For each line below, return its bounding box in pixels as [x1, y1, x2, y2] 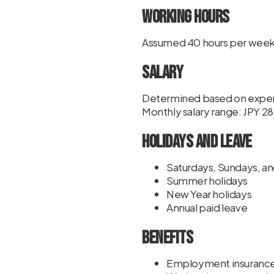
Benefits [142, 227, 193, 249]
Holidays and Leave [142, 131, 251, 153]
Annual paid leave [166, 201, 248, 214]
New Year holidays [166, 187, 252, 201]
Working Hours [142, 6, 229, 28]
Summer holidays [166, 174, 248, 187]
